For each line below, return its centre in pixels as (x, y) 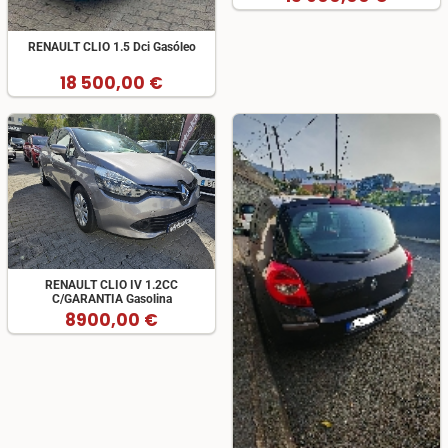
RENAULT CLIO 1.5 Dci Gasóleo (111, 47)
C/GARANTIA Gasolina (111, 299)
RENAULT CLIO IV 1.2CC (111, 285)
